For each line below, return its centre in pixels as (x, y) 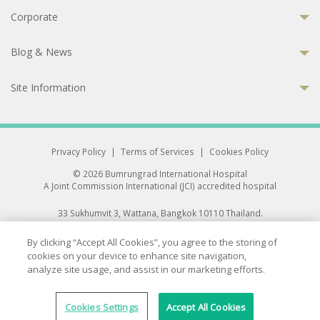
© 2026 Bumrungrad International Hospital (160, 173)
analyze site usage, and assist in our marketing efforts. (146, 269)
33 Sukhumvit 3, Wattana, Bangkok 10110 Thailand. (160, 212)
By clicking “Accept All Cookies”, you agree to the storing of (152, 242)
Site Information (48, 88)
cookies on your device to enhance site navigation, (137, 256)
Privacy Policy (79, 151)
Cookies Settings (101, 307)
